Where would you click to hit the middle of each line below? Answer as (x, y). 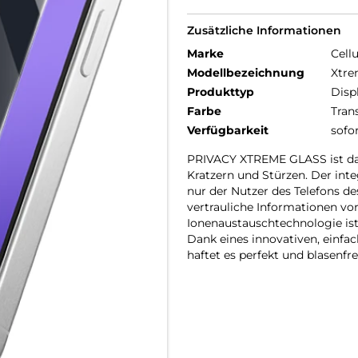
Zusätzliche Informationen (264, 30)
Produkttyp (221, 92)
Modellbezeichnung (246, 73)
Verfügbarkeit (228, 130)
